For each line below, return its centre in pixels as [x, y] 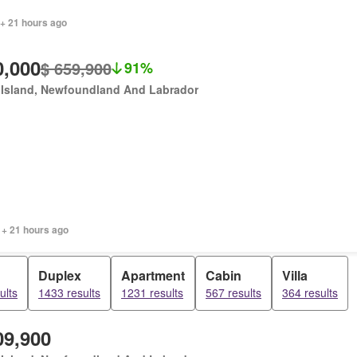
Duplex [60, 275]
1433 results [69, 292]
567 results [233, 292]
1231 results [152, 292]
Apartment [153, 275]
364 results [310, 292]
